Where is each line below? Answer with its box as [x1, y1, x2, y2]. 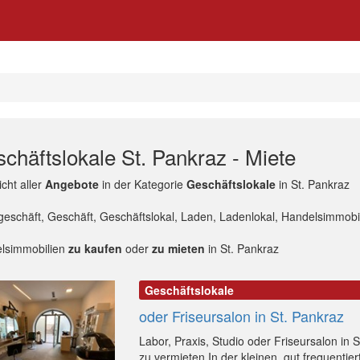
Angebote [44, 176, 99, 192]
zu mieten [151, 240, 205, 256]
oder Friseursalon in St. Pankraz [138, 305, 344, 326]
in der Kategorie [98, 176, 186, 192]
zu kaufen [67, 240, 122, 256]
